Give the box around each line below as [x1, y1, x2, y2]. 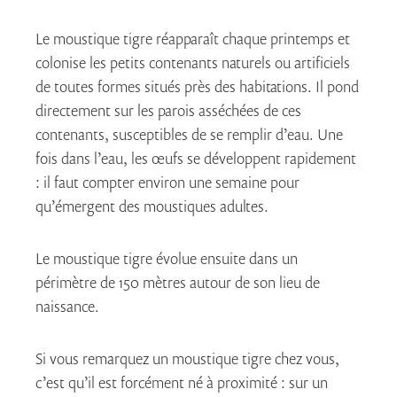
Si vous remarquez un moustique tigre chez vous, [35, 347, 339, 369]
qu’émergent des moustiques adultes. [35, 195, 269, 216]
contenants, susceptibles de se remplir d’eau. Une [35, 123, 343, 144]
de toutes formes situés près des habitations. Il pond [35, 75, 359, 97]
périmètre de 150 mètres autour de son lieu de [35, 271, 320, 292]
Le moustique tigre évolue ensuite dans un [35, 247, 298, 269]
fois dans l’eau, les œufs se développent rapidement [35, 147, 356, 168]
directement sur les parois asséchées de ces [35, 99, 301, 121]
